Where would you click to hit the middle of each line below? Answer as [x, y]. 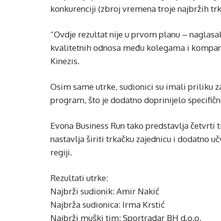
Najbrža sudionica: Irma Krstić [108, 205]
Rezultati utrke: [79, 178]
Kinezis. [65, 61]
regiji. [61, 152]
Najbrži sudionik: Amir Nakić [105, 191]
